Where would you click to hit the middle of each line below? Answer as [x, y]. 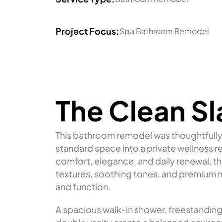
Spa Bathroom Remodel [164, 31]
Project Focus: [87, 31]
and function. [83, 187]
